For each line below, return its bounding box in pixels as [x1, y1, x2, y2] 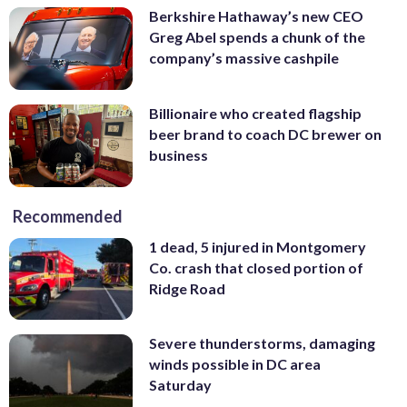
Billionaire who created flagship [149, 104, 362, 123]
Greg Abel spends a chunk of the [149, 28, 365, 46]
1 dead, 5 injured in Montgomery [149, 237, 366, 255]
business [149, 146, 208, 164]
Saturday [149, 376, 212, 394]
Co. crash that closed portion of [149, 258, 363, 276]
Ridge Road [149, 279, 225, 297]
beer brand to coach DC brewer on [149, 125, 382, 144]
